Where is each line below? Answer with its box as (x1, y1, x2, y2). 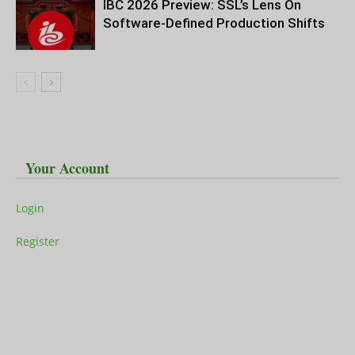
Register (16, 233, 59, 249)
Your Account (25, 157, 109, 178)
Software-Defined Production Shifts (103, 14, 325, 31)
